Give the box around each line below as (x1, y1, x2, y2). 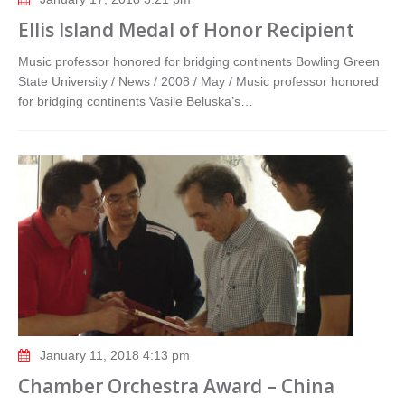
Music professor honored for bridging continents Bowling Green (18, 54, 380, 69)
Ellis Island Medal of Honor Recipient (18, 17, 354, 42)
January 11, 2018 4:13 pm (40, 348, 190, 363)
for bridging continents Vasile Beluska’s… (18, 94, 253, 108)
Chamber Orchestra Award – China (18, 373, 334, 399)
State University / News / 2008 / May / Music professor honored (18, 74, 379, 89)
